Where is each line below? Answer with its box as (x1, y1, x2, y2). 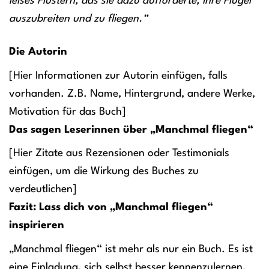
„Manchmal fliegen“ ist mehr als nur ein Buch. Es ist (9, 244, 253, 255)
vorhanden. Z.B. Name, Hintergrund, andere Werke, (9, 88, 255, 99)
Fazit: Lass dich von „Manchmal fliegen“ (9, 202, 213, 213)
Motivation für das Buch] (9, 106, 126, 117)
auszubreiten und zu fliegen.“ (9, 14, 148, 25)
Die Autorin (9, 47, 67, 58)
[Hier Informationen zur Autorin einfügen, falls (9, 70, 228, 81)
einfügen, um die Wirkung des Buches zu (9, 166, 199, 177)
